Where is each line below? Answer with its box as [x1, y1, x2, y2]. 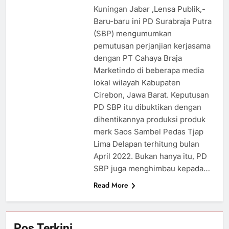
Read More [93, 180, 128, 191]
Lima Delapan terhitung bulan [93, 139, 199, 149]
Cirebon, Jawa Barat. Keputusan [93, 90, 209, 100]
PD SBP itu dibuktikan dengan [93, 102, 201, 112]
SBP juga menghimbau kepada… [93, 164, 210, 174]
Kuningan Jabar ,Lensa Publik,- [93, 4, 205, 14]
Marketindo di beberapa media [93, 65, 204, 76]
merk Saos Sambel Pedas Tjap [93, 127, 203, 137]
